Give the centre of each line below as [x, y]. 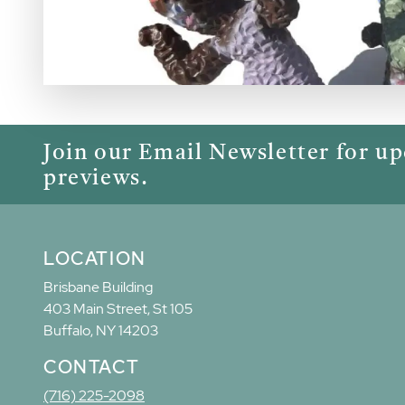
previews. [96, 178]
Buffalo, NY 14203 [101, 331]
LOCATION [95, 259]
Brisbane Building [98, 287]
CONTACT [92, 367]
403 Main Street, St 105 [118, 309]
